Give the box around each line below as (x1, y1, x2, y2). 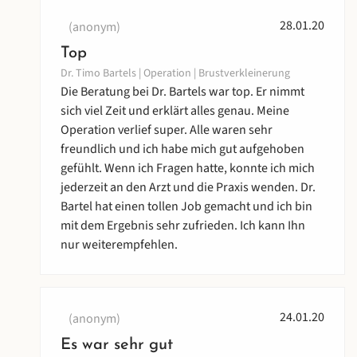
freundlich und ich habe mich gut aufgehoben (61, 140, 304, 159)
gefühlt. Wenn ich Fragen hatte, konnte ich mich (61, 159, 315, 178)
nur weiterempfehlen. (61, 236, 178, 254)
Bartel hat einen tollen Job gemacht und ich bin (61, 198, 312, 216)
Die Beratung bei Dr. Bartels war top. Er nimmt (61, 83, 304, 101)
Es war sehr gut (61, 337, 173, 354)
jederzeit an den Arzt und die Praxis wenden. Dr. (61, 178, 316, 197)
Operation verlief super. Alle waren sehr (61, 121, 273, 139)
